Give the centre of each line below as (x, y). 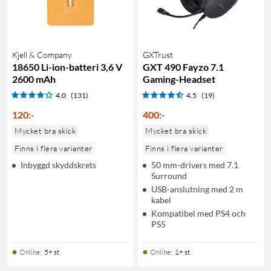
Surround (169, 175)
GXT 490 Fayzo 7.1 (183, 67)
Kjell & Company (42, 54)
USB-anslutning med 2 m (197, 189)
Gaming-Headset (179, 79)
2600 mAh (34, 79)
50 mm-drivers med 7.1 (195, 165)
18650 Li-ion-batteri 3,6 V (67, 67)
